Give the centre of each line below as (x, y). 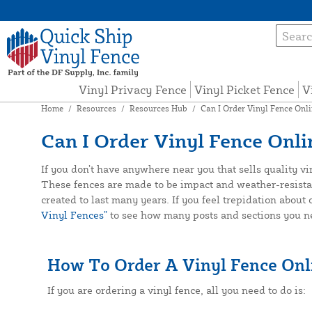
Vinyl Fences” (74, 215)
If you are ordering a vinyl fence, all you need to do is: (176, 290)
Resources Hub (158, 109)
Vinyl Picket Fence (244, 90)
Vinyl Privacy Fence (132, 90)
